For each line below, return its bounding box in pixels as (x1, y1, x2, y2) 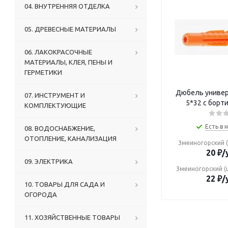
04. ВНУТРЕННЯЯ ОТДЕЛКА (24, 3, 110, 10)
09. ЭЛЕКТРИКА (24, 158, 73, 165)
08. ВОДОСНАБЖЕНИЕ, (24, 125, 95, 132)
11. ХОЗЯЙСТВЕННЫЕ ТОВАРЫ (24, 214, 120, 221)
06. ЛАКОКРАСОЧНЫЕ (24, 48, 92, 55)
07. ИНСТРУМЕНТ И (24, 92, 85, 99)
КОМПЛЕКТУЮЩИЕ (24, 102, 86, 109)
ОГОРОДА (24, 191, 57, 198)
